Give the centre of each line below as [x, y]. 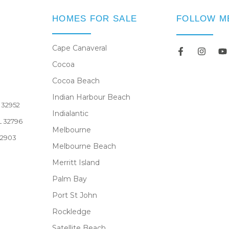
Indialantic [70, 113]
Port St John [74, 195]
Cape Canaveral [79, 48]
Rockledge [71, 211]
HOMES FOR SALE [95, 19]
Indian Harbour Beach [91, 97]
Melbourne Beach [84, 146]
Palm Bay [69, 179]
